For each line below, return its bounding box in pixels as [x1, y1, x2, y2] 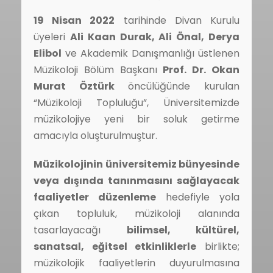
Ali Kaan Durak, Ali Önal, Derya [69, 29, 240, 44]
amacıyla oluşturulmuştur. [34, 128, 157, 143]
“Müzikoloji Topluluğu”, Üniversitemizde [34, 95, 239, 110]
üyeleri [34, 29, 70, 44]
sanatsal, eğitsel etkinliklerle [34, 239, 197, 253]
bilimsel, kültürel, [126, 222, 239, 237]
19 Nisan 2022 [34, 13, 115, 27]
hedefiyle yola [156, 190, 239, 204]
